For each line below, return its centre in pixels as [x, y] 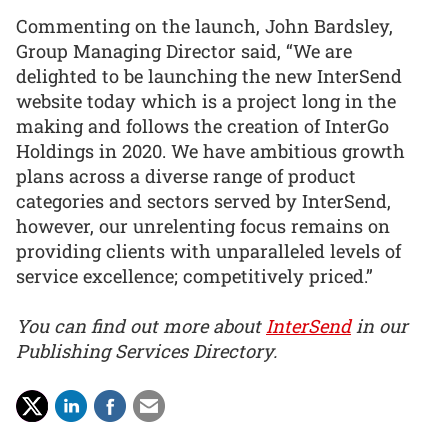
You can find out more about [141, 326]
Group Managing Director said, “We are [184, 50]
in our [382, 326]
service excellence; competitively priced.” [194, 275]
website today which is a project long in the [206, 100]
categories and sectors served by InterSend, [203, 200]
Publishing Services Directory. [146, 351]
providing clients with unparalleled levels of [208, 250]
